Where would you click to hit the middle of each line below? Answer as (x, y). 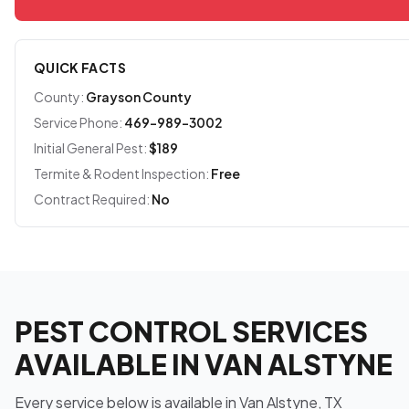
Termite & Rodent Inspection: (121, 173)
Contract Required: (92, 199)
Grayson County (139, 97)
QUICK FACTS (80, 68)
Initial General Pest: (90, 148)
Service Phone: (78, 122)
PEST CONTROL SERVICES (191, 331)
